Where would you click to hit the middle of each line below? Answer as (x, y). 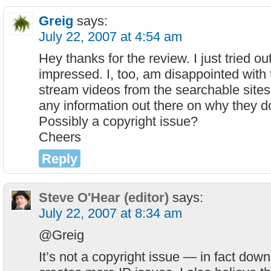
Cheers (60, 137)
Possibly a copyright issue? (118, 121)
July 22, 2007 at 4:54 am (110, 37)
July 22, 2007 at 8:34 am (110, 213)
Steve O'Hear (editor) (104, 198)
